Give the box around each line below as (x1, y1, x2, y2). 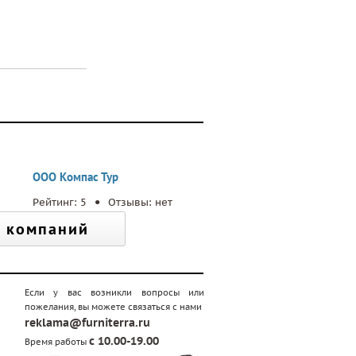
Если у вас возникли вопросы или (25, 287, 204, 298)
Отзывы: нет (108, 195, 172, 209)
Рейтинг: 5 (33, 195, 90, 209)
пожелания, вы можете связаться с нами (25, 301, 202, 312)
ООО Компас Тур (33, 169, 118, 184)
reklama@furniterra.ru (25, 315, 150, 330)
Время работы (25, 336, 89, 347)
